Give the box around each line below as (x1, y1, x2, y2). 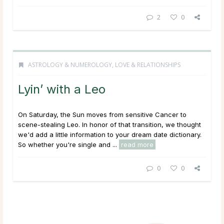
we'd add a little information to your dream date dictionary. (18, 130, 201, 138)
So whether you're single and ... (18, 140, 119, 148)
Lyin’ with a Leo (18, 81, 105, 96)
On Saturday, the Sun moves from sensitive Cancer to (18, 110, 186, 118)
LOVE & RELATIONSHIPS (115, 60, 180, 69)
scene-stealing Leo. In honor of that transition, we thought (18, 120, 201, 128)
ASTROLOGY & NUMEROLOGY (28, 60, 112, 69)
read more (121, 140, 153, 148)
